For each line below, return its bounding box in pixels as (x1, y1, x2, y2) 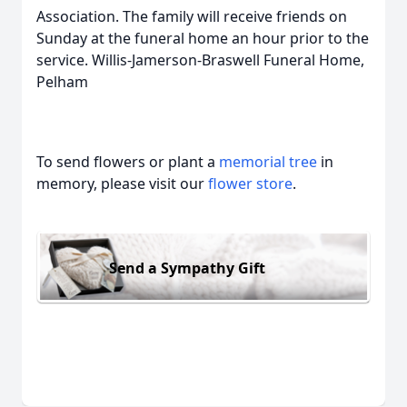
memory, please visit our (36, 174, 208, 194)
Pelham (36, 72, 110, 92)
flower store (208, 174, 293, 194)
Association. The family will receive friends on (36, 6, 347, 26)
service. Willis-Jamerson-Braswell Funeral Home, (36, 50, 364, 70)
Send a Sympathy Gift (109, 257, 265, 278)
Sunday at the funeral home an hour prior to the (36, 28, 369, 48)
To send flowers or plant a (36, 152, 219, 172)
